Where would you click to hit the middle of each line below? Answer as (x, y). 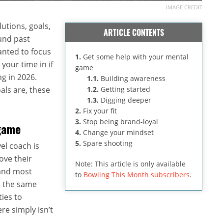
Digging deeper (125, 100)
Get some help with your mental (135, 56)
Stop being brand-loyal (120, 121)
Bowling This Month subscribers (137, 174)
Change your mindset (117, 132)
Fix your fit (99, 110)
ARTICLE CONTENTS (134, 32)
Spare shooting (107, 143)
